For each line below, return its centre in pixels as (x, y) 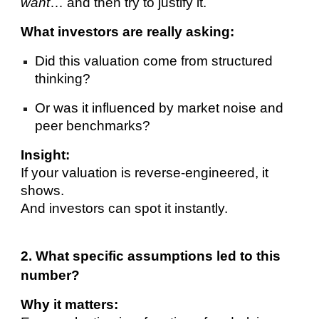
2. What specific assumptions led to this (151, 256)
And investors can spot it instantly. (125, 208)
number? (51, 275)
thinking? (63, 78)
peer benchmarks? (93, 125)
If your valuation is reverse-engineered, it (145, 172)
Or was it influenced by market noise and (159, 108)
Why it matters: (70, 304)
